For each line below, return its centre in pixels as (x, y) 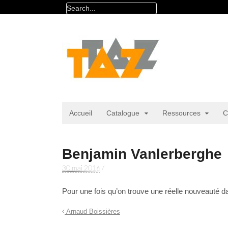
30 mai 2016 (81, 168)
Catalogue (123, 113)
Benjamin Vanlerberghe (142, 154)
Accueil (81, 113)
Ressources (181, 113)
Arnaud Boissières (92, 212)
